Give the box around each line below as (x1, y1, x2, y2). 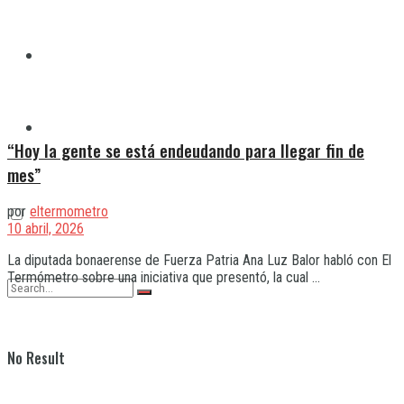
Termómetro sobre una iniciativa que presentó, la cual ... (7, 269, 320, 287)
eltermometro (30, 203, 108, 221)
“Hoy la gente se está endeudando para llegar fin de (7, 137, 364, 162)
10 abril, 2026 (7, 220, 84, 238)
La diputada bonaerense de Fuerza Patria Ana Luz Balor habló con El (7, 252, 391, 270)
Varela (43, 117, 80, 137)
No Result (7, 347, 65, 369)
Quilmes (43, 45, 90, 65)
